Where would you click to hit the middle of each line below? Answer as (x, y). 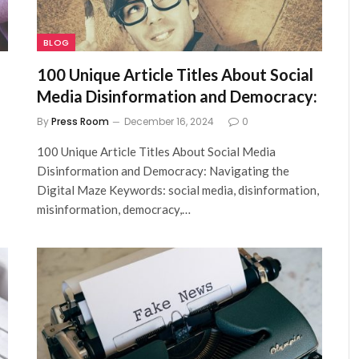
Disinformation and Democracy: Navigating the (163, 170)
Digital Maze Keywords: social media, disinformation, (178, 190)
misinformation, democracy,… (114, 209)
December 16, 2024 (169, 121)
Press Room (80, 121)
